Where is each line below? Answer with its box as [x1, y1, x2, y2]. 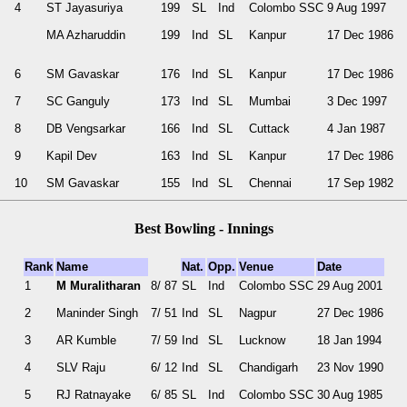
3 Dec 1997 [326, 94, 387, 108]
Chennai [248, 175, 292, 190]
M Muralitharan [55, 279, 141, 293]
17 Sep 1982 [326, 175, 393, 190]
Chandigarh [238, 361, 298, 375]
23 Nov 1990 [316, 361, 383, 375]
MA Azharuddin [45, 27, 125, 42]
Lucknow [238, 333, 285, 348]
